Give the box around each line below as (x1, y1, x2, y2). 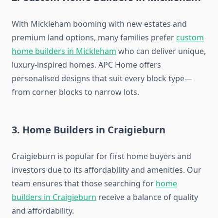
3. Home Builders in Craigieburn (12, 123, 165, 137)
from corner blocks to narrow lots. (12, 87, 139, 98)
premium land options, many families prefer (12, 32, 176, 43)
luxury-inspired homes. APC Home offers (12, 59, 161, 71)
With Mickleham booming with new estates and (12, 18, 187, 30)
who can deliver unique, (116, 46, 206, 57)
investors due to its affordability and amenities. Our (12, 164, 201, 176)
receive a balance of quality (96, 192, 198, 203)
